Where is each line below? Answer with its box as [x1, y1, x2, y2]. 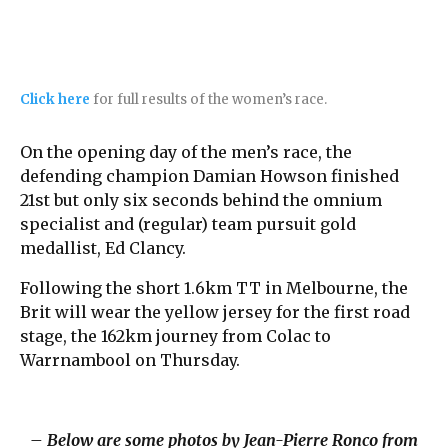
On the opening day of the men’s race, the [20, 141, 352, 162]
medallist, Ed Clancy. [20, 237, 186, 258]
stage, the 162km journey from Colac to [20, 325, 331, 346]
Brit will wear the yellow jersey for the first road [20, 301, 410, 322]
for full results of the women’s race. [90, 90, 327, 108]
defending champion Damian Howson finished [20, 165, 399, 186]
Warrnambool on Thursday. [20, 349, 240, 370]
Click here [20, 90, 90, 108]
